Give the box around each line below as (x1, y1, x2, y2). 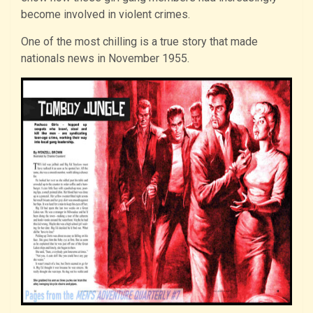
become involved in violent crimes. (21, 7, 190, 21)
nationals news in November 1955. (21, 51, 189, 65)
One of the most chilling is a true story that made (21, 34, 258, 48)
